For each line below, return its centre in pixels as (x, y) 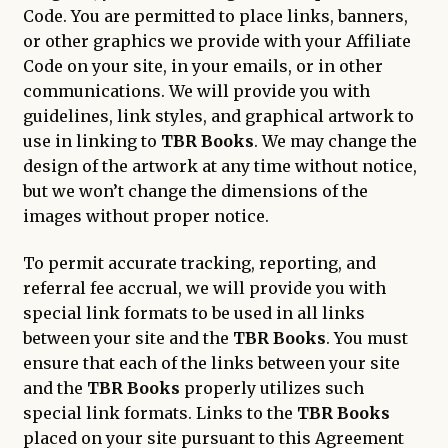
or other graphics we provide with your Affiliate (216, 40)
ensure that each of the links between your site (211, 363)
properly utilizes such (271, 388)
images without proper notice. (145, 215)
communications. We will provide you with (196, 90)
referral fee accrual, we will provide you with (204, 288)
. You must (366, 338)
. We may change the (335, 140)
